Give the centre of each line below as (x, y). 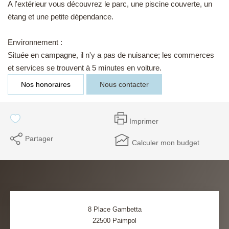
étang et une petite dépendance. (61, 16)
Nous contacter (124, 84)
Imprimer (144, 121)
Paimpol (124, 220)
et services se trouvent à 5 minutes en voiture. (85, 67)
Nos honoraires (46, 84)
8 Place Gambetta (114, 209)
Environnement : (35, 42)
